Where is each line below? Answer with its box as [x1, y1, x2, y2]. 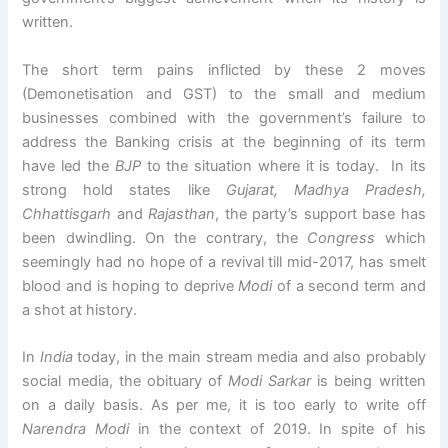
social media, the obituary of [22, 371, 229, 390]
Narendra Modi [22, 419, 130, 438]
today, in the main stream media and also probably [72, 347, 426, 366]
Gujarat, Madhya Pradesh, [225, 180, 426, 199]
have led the [22, 156, 115, 175]
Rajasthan [148, 204, 216, 223]
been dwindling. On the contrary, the [22, 228, 308, 247]
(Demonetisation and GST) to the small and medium [22, 84, 426, 103]
